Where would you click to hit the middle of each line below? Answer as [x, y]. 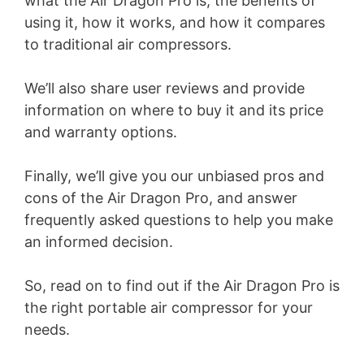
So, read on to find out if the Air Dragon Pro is [182, 286]
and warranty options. [101, 132]
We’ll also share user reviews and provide [165, 88]
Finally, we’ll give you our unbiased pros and [174, 176]
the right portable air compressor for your [169, 308]
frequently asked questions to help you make [179, 220]
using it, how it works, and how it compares [175, 22]
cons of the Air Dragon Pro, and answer [161, 198]
